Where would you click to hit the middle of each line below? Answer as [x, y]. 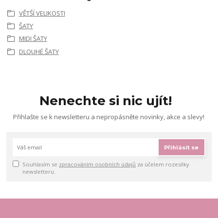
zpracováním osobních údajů [98, 164]
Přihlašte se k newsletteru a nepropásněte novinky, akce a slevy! [109, 117]
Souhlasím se [41, 164]
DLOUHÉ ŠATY [39, 51]
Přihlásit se [182, 147]
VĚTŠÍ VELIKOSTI [42, 13]
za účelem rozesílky [163, 164]
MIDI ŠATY [33, 39]
